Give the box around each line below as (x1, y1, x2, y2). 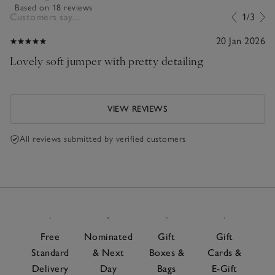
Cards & (207, 246, 242, 258)
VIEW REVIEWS (107, 104, 168, 115)
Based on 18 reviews (15, 2, 93, 14)
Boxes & (149, 246, 184, 258)
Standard (31, 246, 69, 258)
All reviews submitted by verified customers (20, 134, 186, 145)
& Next (92, 246, 125, 258)
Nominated (83, 230, 133, 242)
